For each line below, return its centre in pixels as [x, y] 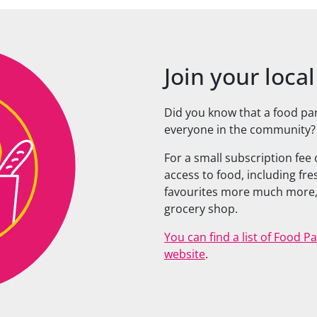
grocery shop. [201, 208]
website [185, 254]
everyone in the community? [240, 129]
